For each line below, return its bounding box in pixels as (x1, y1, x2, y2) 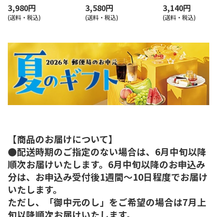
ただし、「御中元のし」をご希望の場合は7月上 (8, 195, 206, 208)
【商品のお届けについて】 (8, 132, 118, 145)
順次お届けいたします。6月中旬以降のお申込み (8, 157, 205, 170)
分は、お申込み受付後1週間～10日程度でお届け (8, 170, 208, 183)
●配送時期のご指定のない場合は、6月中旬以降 (8, 144, 206, 158)
